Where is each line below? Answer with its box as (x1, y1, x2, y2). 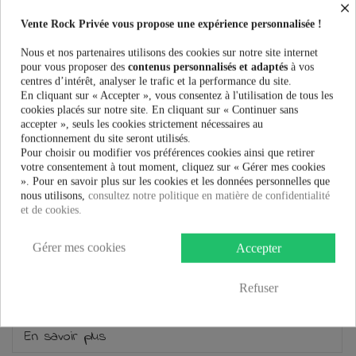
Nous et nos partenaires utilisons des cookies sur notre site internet (21, 46, 318, 59)
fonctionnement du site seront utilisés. (21, 132, 191, 145)
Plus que (47, 207, 88, 219)
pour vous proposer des (21, 60, 128, 73)
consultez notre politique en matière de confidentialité (88, 189, 330, 202)
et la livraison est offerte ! (128, 207, 248, 219)
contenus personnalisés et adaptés (128, 60, 288, 73)
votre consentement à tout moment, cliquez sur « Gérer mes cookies (21, 161, 325, 173)
